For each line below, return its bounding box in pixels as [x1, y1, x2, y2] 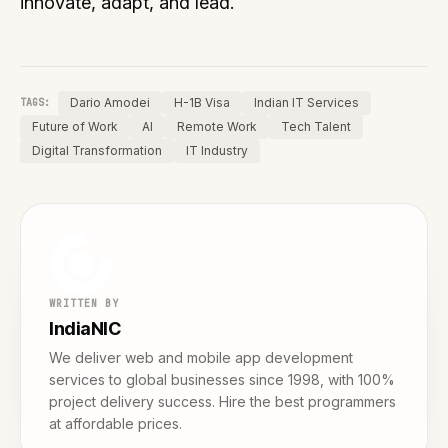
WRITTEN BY [49, 296, 119, 310]
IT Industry [186, 142, 248, 158]
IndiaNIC [49, 317, 121, 339]
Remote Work [177, 118, 257, 134]
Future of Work [32, 118, 118, 134]
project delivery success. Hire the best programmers [49, 392, 396, 410]
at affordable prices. [49, 414, 182, 432]
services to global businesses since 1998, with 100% [49, 370, 395, 388]
